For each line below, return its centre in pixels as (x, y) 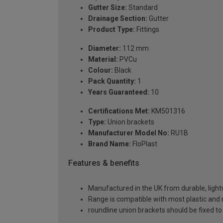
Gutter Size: (108, 8)
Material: (103, 59)
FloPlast (144, 144)
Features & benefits (104, 163)
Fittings (147, 30)
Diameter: (105, 49)
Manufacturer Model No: (129, 133)
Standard (142, 8)
